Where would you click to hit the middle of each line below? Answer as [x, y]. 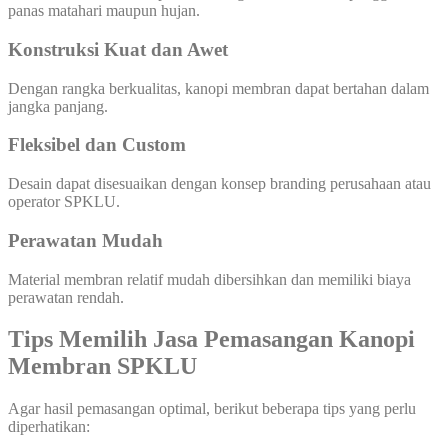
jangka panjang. [58, 106]
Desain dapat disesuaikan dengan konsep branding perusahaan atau [219, 184]
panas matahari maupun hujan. [104, 11]
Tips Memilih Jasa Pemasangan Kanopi [211, 339]
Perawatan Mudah [85, 240]
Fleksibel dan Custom [97, 145]
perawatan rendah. [66, 297]
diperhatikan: [49, 427]
